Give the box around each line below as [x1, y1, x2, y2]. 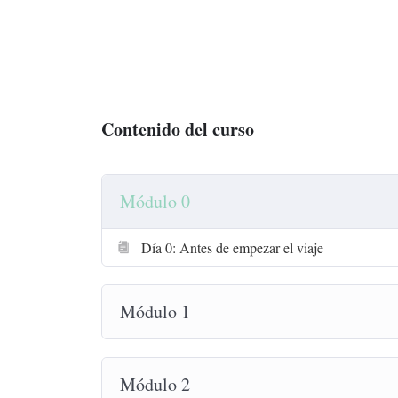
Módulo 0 [120, 189, 190, 213]
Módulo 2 [120, 372, 190, 396]
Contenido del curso [101, 116, 254, 142]
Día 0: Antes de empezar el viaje [141, 238, 323, 257]
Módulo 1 [120, 299, 190, 323]
